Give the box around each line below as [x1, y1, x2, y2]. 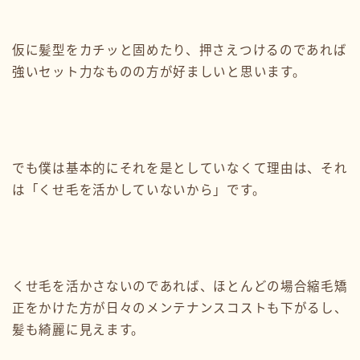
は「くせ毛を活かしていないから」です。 [12, 182, 266, 197]
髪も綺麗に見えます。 [12, 322, 145, 337]
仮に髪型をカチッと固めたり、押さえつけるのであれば [12, 43, 347, 57]
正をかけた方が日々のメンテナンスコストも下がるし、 [12, 301, 348, 315]
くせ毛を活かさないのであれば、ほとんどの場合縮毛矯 [12, 279, 348, 293]
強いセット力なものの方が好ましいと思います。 [12, 64, 306, 79]
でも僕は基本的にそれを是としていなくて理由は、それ [12, 161, 348, 175]
